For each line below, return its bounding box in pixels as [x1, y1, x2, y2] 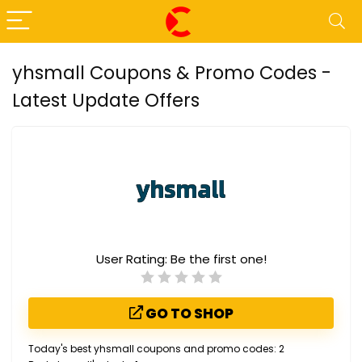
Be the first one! [170, 250, 267, 267]
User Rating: [95, 250, 170, 267]
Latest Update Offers [12, 87, 200, 113]
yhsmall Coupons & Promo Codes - [12, 60, 331, 86]
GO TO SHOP [142, 304, 234, 323]
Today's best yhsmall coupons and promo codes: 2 [28, 342, 284, 356]
